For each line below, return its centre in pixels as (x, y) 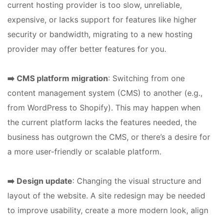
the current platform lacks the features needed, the (102, 122)
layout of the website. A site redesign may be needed (106, 195)
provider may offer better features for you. (87, 49)
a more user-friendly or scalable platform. (84, 151)
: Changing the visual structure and (137, 181)
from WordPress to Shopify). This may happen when (104, 107)
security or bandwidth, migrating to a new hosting (100, 34)
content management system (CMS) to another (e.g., (105, 93)
